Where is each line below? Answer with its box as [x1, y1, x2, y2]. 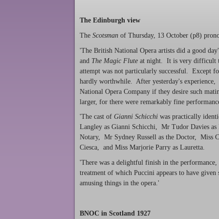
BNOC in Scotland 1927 [80, 209, 151, 217]
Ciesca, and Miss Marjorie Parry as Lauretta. [80, 144, 205, 152]
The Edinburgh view [80, 16, 140, 24]
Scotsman [92, 31, 118, 39]
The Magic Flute [91, 57, 138, 65]
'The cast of [80, 113, 114, 121]
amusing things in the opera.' [80, 179, 159, 187]
